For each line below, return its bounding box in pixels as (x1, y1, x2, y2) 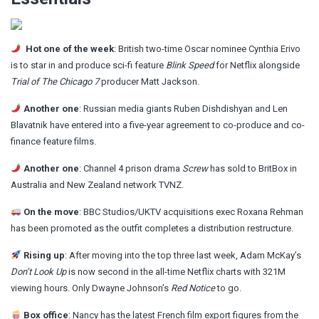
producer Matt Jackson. (101, 75, 199, 87)
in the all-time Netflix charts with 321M (129, 266, 286, 277)
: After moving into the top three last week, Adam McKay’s (64, 249, 301, 261)
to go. (217, 282, 241, 293)
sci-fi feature (113, 59, 166, 70)
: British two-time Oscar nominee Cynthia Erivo (113, 43, 300, 54)
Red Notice (171, 282, 217, 293)
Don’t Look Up (11, 266, 68, 277)
